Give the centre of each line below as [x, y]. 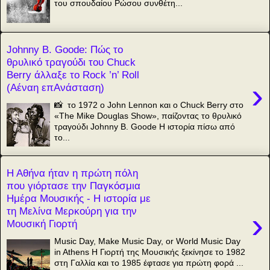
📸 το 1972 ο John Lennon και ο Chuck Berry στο [149, 105]
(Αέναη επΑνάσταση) [55, 88]
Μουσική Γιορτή [42, 224]
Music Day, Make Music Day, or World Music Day [148, 241]
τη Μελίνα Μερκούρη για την [72, 211]
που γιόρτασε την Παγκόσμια [74, 186]
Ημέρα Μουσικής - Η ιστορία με [79, 199]
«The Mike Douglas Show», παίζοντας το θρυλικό [148, 115]
